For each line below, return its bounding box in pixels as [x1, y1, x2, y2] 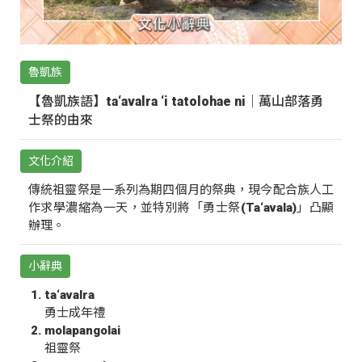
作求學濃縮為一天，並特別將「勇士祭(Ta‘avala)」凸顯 [28, 200, 334, 216]
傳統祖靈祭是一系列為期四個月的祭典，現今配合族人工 [28, 183, 334, 198]
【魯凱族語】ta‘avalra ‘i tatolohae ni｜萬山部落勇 [28, 94, 323, 110]
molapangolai [44, 323, 120, 339]
